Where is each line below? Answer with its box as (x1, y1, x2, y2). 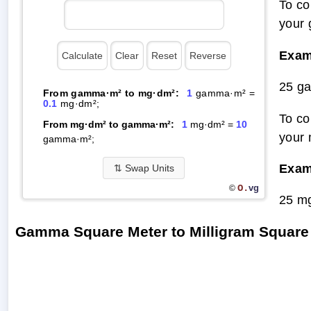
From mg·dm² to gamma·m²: (42, 118, 174, 130)
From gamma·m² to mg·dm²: (42, 87, 179, 99)
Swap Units (121, 162, 174, 174)
